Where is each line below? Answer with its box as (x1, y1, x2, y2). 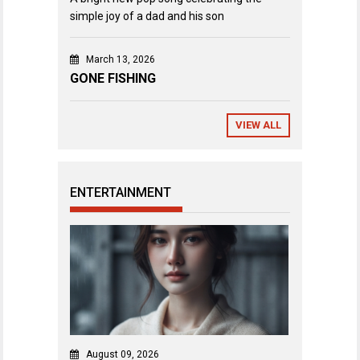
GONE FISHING (70, 70, 156, 86)
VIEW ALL (235, 118, 281, 131)
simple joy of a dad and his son (70, 9, 224, 22)
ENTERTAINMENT (70, 184, 171, 200)
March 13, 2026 (86, 53, 155, 65)
